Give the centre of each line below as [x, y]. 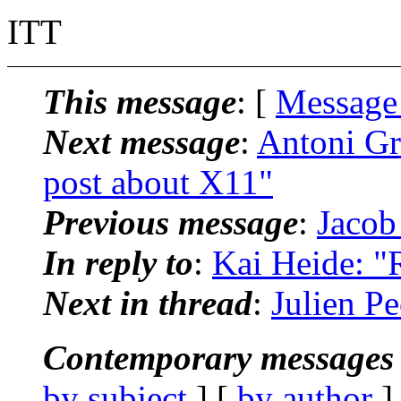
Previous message [171, 222]
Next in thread [148, 303]
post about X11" [158, 182]
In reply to [118, 262]
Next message [141, 141]
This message [140, 101]
